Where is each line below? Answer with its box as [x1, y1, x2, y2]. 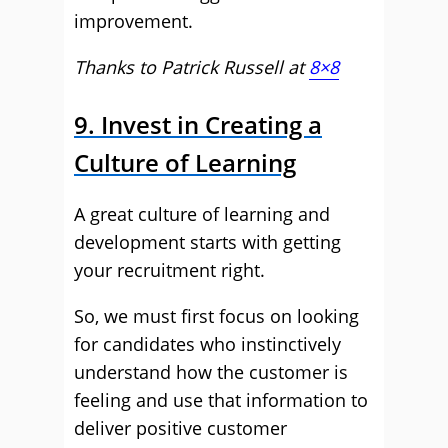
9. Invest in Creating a [74, 108, 322, 141]
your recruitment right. [74, 258, 265, 282]
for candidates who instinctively [74, 332, 341, 356]
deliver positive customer [74, 416, 287, 440]
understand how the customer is [74, 360, 348, 384]
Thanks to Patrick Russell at [74, 55, 309, 79]
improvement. [74, 9, 193, 33]
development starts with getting [74, 230, 341, 254]
